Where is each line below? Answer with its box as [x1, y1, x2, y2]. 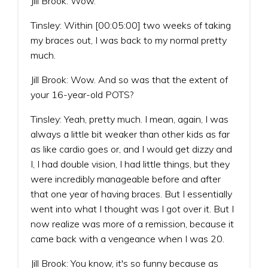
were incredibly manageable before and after [31, 172, 221, 185]
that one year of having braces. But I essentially [31, 187, 232, 200]
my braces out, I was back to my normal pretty [31, 33, 227, 46]
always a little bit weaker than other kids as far [31, 127, 230, 140]
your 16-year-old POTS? [31, 88, 133, 100]
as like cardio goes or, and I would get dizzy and [31, 142, 232, 155]
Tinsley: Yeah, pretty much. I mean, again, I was [31, 112, 229, 125]
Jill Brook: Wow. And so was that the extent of [31, 73, 228, 86]
